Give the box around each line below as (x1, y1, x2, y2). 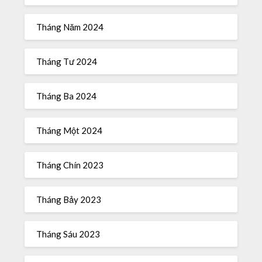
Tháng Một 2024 (36, 125, 103, 136)
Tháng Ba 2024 (36, 90, 97, 101)
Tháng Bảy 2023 (36, 194, 102, 205)
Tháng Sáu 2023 (36, 228, 101, 239)
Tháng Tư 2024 (36, 56, 98, 67)
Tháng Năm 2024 (36, 21, 104, 32)
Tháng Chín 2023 (36, 159, 104, 170)
